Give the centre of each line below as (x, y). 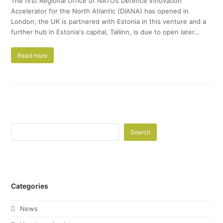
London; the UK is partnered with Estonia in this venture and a (109, 22)
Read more (33, 55)
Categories (30, 186)
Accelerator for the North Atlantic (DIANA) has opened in (100, 11)
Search (141, 132)
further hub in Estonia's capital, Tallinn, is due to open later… (106, 32)
